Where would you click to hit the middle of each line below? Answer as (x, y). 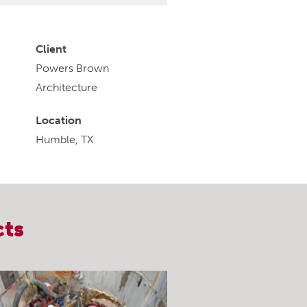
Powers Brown (72, 69)
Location (59, 121)
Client (51, 49)
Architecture (66, 88)
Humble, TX (64, 140)
